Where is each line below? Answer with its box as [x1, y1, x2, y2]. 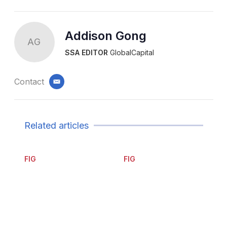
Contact [14, 76, 44, 87]
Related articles [24, 120, 89, 131]
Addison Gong [64, 28, 146, 44]
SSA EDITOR [64, 48, 108, 57]
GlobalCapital [107, 48, 154, 57]
